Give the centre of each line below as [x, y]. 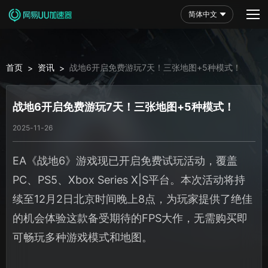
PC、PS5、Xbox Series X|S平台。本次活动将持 [129, 179]
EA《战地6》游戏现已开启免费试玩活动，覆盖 [125, 160]
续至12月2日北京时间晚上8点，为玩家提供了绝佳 [133, 199]
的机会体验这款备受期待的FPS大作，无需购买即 [130, 218]
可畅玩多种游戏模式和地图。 [83, 237]
